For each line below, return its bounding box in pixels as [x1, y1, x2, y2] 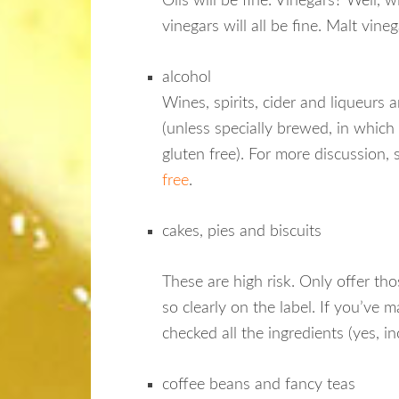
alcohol [162, 69, 211, 86]
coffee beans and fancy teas [162, 377, 355, 394]
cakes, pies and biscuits [162, 224, 322, 240]
